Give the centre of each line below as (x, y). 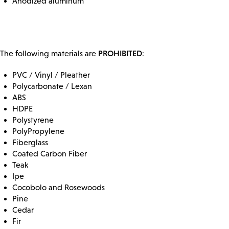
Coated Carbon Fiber (50, 153)
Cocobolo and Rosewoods (59, 187)
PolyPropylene (38, 131)
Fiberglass (30, 142)
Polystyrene (33, 120)
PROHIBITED (120, 53)
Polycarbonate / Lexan (52, 86)
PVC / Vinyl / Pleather (51, 75)
